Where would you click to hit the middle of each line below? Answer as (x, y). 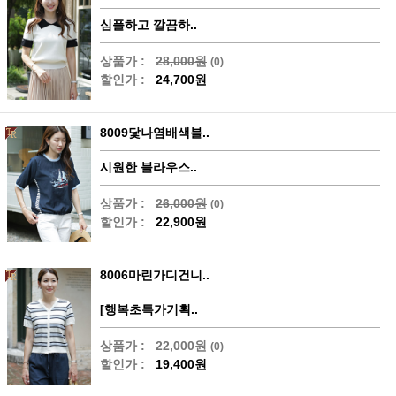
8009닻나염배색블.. (155, 133)
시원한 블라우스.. (148, 168)
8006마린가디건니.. (155, 275)
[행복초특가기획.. (149, 310)
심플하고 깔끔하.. (148, 24)
